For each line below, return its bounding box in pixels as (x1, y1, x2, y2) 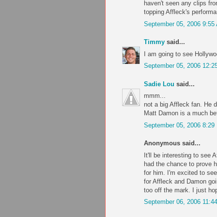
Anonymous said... (144, 139, 201, 147)
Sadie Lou (144, 80, 174, 88)
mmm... (144, 92, 166, 100)
